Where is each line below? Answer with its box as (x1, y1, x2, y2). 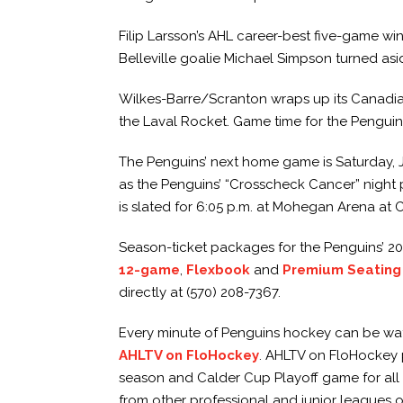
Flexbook (186, 261, 251, 278)
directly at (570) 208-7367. (119, 283, 282, 300)
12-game (119, 261, 181, 278)
